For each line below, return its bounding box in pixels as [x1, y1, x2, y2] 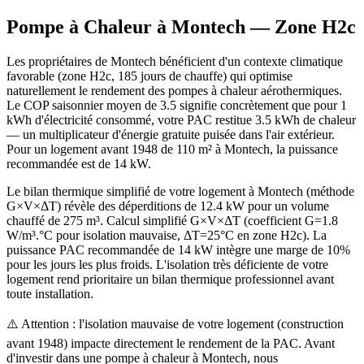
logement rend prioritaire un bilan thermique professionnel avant [6, 271, 334, 286]
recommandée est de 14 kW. [6, 156, 151, 171]
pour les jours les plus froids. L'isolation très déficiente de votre [6, 257, 328, 271]
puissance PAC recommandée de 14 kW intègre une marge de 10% [6, 242, 350, 257]
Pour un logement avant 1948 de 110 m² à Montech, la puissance [6, 141, 338, 156]
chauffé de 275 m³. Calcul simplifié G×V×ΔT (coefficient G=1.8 [6, 213, 338, 227]
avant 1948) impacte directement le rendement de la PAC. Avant [6, 336, 335, 350]
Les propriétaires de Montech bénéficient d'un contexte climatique [6, 54, 343, 68]
